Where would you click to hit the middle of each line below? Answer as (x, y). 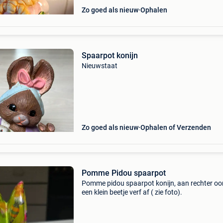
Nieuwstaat (99, 66)
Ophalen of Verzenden (175, 127)
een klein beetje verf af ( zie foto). (132, 192)
